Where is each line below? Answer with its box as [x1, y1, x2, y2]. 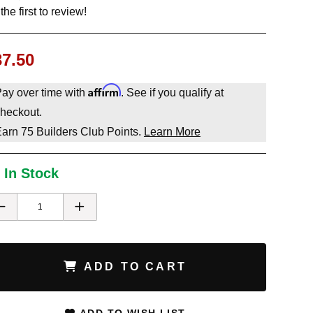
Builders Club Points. [33, 126, 144, 138]
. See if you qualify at [120, 87, 224, 99]
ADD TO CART [78, 261, 187, 273]
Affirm [87, 83, 121, 97]
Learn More [143, 126, 201, 138]
